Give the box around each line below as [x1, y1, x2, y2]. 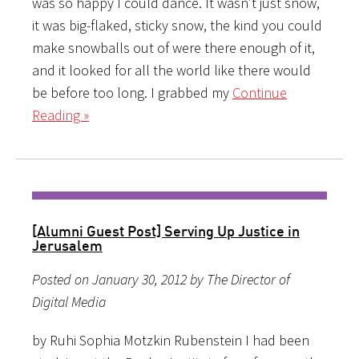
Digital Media [32, 292, 106, 311]
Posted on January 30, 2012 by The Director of [32, 269, 290, 288]
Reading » [32, 105, 89, 124]
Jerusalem [32, 236, 103, 254]
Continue [232, 83, 287, 102]
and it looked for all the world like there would [32, 60, 311, 79]
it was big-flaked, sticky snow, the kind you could [32, 15, 322, 34]
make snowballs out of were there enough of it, [32, 38, 315, 57]
